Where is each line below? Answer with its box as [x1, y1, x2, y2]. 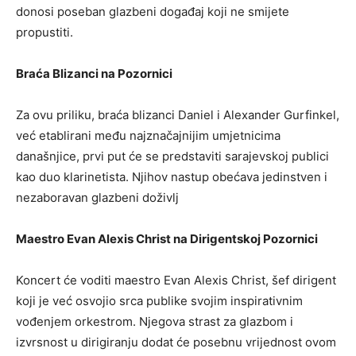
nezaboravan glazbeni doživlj [16, 189, 179, 205]
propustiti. [16, 24, 73, 40]
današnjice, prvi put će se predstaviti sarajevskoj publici [16, 148, 329, 164]
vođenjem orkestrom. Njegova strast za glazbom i [16, 313, 293, 329]
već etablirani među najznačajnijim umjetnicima [16, 127, 281, 143]
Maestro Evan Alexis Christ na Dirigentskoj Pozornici [16, 230, 318, 246]
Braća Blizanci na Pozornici [16, 65, 172, 81]
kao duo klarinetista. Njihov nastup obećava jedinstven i [16, 168, 327, 184]
